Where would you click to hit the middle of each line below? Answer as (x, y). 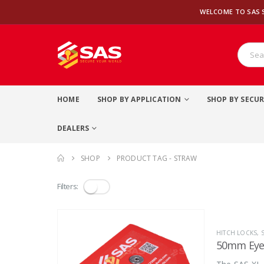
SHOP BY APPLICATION (139, 99)
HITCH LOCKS (237, 232)
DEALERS (73, 128)
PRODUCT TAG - (145, 158)
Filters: (68, 187)
